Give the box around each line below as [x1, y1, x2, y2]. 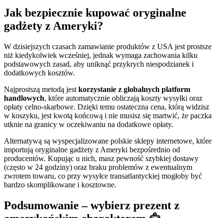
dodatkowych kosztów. [4, 69, 75, 77]
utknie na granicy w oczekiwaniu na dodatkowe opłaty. [4, 120, 173, 129]
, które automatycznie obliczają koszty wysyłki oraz [44, 94, 202, 103]
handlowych [4, 94, 44, 103]
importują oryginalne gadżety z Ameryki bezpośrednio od [4, 145, 180, 154]
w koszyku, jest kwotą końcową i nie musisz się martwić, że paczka [4, 111, 212, 120]
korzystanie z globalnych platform [78, 85, 190, 94]
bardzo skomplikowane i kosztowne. [4, 181, 116, 189]
